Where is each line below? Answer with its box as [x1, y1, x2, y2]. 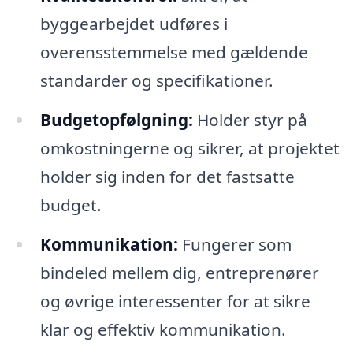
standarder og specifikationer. [39, 69, 273, 92]
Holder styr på [192, 109, 307, 132]
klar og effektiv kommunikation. [39, 318, 286, 341]
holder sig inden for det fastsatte [39, 165, 295, 188]
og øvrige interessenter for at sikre [39, 290, 310, 313]
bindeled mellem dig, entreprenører [39, 262, 319, 284]
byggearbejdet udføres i [39, 13, 228, 35]
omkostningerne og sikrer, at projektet [39, 137, 340, 160]
